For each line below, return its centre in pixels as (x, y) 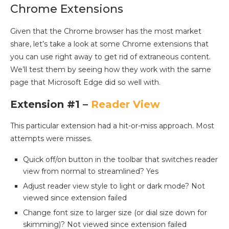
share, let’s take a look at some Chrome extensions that (109, 44)
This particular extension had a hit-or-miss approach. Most (112, 126)
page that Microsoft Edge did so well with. (85, 83)
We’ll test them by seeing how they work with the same (111, 70)
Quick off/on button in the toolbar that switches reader (120, 160)
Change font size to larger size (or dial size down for (115, 213)
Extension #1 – (51, 105)
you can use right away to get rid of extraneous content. (110, 57)
